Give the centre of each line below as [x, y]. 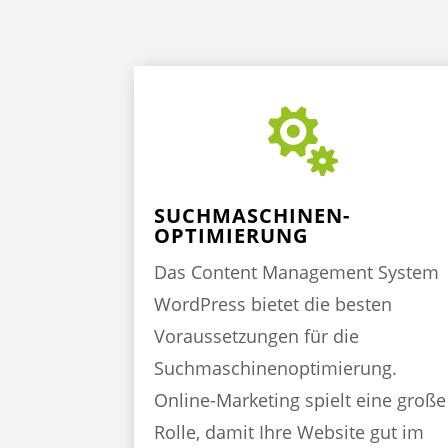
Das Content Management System [297, 272]
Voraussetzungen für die [257, 336]
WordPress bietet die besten [273, 304]
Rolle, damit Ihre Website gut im [289, 432]
